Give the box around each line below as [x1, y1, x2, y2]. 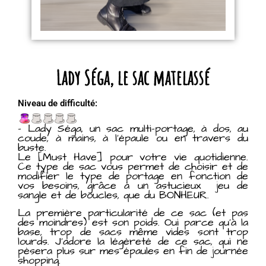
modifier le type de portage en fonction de [18, 168, 248, 183]
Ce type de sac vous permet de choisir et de [18, 159, 248, 174]
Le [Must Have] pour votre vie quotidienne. [18, 149, 248, 164]
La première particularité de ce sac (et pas [18, 205, 248, 221]
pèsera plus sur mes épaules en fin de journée [18, 243, 248, 259]
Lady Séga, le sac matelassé [56, 63, 210, 90]
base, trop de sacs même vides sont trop [18, 224, 248, 240]
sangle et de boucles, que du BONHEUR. [18, 187, 209, 202]
